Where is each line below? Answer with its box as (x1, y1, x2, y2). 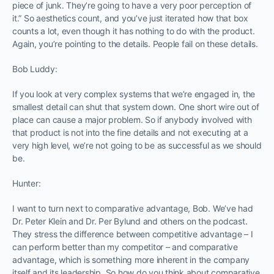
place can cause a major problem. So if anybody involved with (12, 114, 252, 125)
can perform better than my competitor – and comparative (12, 241, 238, 252)
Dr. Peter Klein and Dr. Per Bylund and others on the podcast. (12, 215, 248, 226)
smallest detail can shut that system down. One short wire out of (12, 101, 259, 112)
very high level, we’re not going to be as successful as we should (12, 139, 262, 150)
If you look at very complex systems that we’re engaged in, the (12, 88, 256, 99)
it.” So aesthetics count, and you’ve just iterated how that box (12, 12, 248, 23)
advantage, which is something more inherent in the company (12, 254, 250, 265)
